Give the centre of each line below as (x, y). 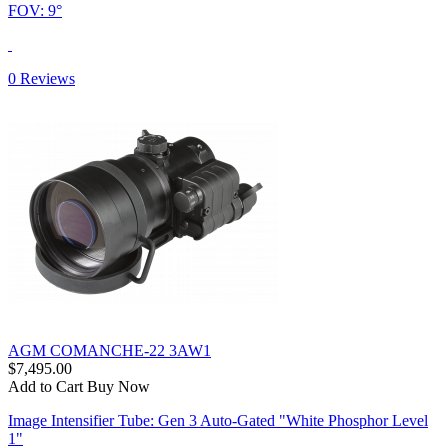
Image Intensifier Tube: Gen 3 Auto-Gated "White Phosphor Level (218, 420)
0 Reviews (41, 78)
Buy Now (118, 386)
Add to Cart (45, 386)
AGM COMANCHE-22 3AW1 (109, 350)
